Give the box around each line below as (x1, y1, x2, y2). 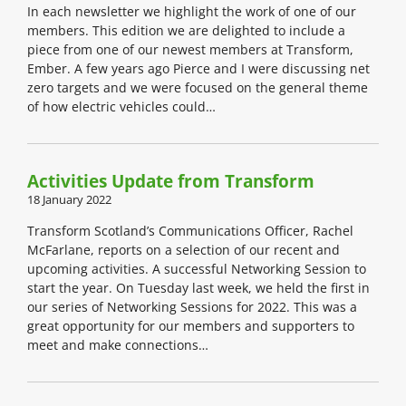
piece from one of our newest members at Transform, (27, 41, 353, 59)
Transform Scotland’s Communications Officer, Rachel (27, 222, 353, 240)
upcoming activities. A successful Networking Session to (27, 260, 366, 278)
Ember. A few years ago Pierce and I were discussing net (27, 60, 370, 78)
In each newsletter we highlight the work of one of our (27, 3, 356, 21)
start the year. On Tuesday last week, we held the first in (27, 279, 370, 297)
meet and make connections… (27, 336, 208, 354)
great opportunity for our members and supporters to (27, 317, 354, 335)
